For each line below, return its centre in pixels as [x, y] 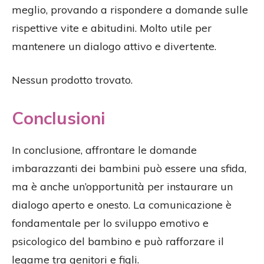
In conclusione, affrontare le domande [104, 150]
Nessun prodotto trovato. [72, 80]
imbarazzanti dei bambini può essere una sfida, [129, 168]
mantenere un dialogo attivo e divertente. [114, 46]
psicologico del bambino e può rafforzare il [118, 241]
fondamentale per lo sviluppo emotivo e [110, 223]
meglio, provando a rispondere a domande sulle [130, 9]
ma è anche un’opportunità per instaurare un [122, 186]
